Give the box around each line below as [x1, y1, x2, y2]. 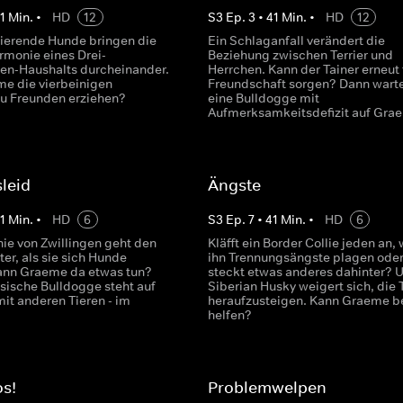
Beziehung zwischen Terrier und [207, 47, 393, 63]
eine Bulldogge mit [207, 90, 319, 106]
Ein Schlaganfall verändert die [207, 32, 385, 49]
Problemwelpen [207, 378, 327, 398]
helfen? [207, 307, 252, 323]
